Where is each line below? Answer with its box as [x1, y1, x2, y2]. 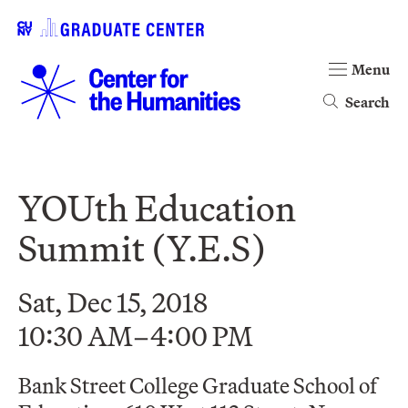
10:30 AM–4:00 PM [18, 319, 253, 353]
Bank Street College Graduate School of [18, 372, 377, 399]
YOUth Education [18, 185, 296, 230]
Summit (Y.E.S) [18, 225, 266, 270]
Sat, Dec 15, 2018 [18, 285, 208, 320]
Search [345, 92, 390, 111]
